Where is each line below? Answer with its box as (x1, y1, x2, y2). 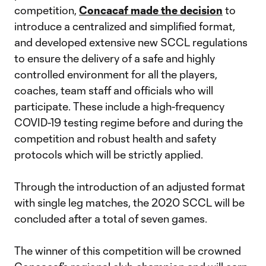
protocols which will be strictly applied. (14, 148, 203, 161)
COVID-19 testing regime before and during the (14, 116, 243, 129)
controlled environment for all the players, (14, 68, 217, 81)
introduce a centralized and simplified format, (14, 20, 235, 33)
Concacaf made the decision (79, 4, 223, 17)
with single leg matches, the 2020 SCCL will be (14, 196, 245, 209)
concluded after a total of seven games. (14, 212, 210, 225)
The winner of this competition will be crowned (14, 244, 241, 257)
